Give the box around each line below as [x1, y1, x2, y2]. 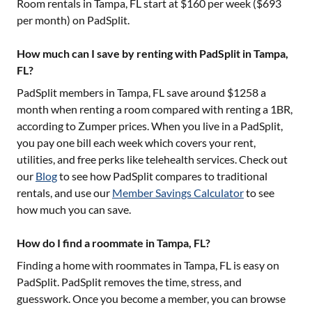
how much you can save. [17, 203, 131, 216]
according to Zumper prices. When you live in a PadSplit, [17, 119, 283, 132]
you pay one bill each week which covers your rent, [17, 136, 256, 149]
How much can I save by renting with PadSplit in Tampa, [17, 47, 288, 60]
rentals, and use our [17, 186, 110, 199]
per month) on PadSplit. [17, 13, 130, 26]
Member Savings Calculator [112, 186, 244, 199]
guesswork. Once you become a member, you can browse [17, 292, 286, 305]
